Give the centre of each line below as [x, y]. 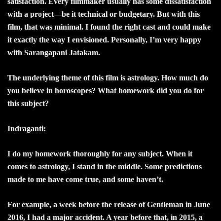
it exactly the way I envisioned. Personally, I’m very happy [104, 39]
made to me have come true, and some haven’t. [85, 179]
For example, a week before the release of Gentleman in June [109, 204]
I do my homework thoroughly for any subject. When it [100, 153]
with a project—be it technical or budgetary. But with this [104, 14]
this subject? [28, 103]
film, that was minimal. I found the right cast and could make [109, 27]
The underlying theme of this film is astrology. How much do [108, 77]
